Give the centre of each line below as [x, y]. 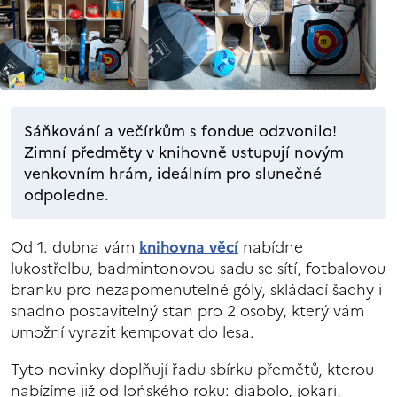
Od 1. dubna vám [75, 247]
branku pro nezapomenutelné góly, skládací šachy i [196, 289]
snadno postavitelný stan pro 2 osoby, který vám [187, 311]
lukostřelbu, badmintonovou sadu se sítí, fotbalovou [198, 268]
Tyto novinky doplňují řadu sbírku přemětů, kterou [192, 369]
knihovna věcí [189, 247]
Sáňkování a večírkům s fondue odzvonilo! [180, 131]
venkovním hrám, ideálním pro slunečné [173, 173]
